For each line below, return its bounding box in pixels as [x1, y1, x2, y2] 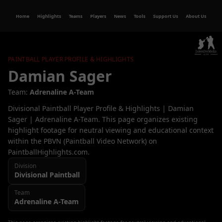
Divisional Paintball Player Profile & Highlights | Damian [8, 104, 194, 113]
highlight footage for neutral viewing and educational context [8, 125, 214, 135]
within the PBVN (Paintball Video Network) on [8, 136, 157, 146]
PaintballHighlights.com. [8, 147, 90, 157]
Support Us [156, 12, 178, 19]
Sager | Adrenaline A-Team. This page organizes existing [8, 114, 198, 124]
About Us [189, 12, 206, 19]
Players [93, 12, 106, 19]
